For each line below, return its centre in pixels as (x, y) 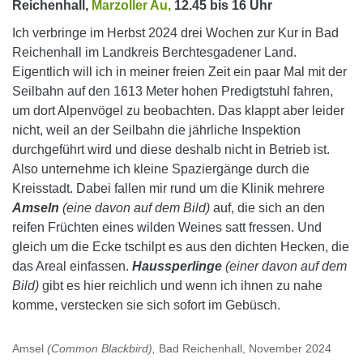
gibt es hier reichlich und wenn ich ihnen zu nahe (181, 286)
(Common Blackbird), (103, 348)
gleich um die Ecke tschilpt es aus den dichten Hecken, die (181, 247)
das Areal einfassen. (72, 266)
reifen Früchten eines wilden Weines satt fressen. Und (167, 227)
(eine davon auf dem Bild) (135, 208)
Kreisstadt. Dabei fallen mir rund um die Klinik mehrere (169, 188)
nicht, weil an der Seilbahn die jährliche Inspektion (156, 130)
